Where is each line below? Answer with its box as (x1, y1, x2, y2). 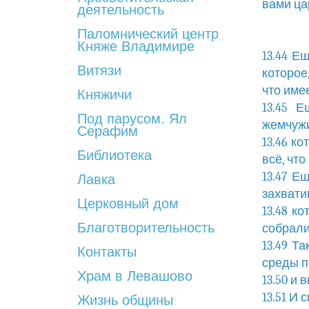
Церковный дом (77, 196, 179, 211)
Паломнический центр (77, 26, 219, 41)
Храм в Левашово (77, 268, 192, 283)
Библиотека (77, 148, 152, 163)
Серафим (77, 123, 138, 139)
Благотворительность (77, 220, 215, 235)
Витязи (77, 63, 121, 78)
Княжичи (77, 87, 132, 102)
